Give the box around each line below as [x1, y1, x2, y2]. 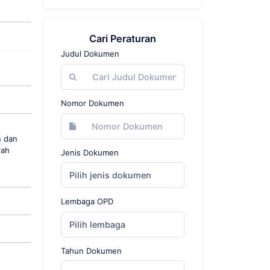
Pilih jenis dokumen [69, 170, 151, 181]
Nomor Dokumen [61, 98, 124, 108]
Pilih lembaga [69, 219, 125, 230]
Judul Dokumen [61, 49, 119, 59]
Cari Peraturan [89, 32, 156, 45]
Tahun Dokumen [61, 245, 122, 256]
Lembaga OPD [61, 196, 113, 207]
